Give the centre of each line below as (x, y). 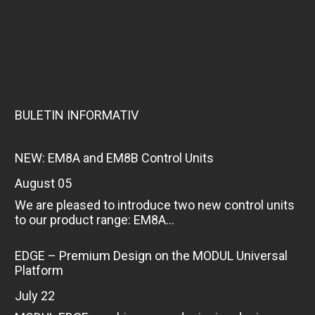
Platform (39, 270)
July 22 (38, 295)
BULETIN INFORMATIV (76, 115)
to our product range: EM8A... (94, 219)
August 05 (47, 183)
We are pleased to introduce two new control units (154, 205)
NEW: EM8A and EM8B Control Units (114, 157)
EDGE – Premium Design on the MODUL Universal (151, 255)
